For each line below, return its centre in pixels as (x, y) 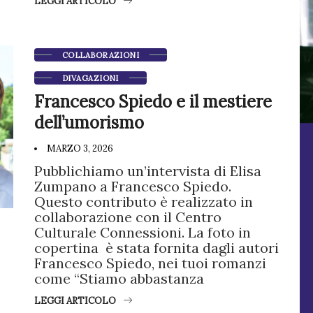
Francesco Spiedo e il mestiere (153, 102)
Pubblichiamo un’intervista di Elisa (148, 171)
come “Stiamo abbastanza (119, 278)
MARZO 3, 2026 (79, 148)
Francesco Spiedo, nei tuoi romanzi (150, 263)
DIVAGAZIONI (90, 78)
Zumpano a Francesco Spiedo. (133, 186)
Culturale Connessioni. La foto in (143, 232)
